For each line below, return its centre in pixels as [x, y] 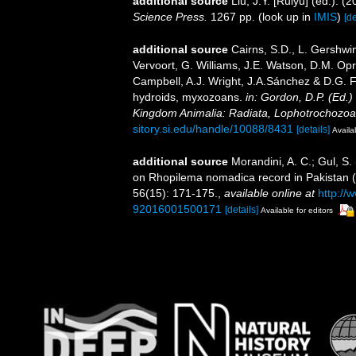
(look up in [284, 17]
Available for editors [297, 210]
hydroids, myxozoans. [189, 97]
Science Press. [170, 17]
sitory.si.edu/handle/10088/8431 [213, 128]
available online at [269, 193]
